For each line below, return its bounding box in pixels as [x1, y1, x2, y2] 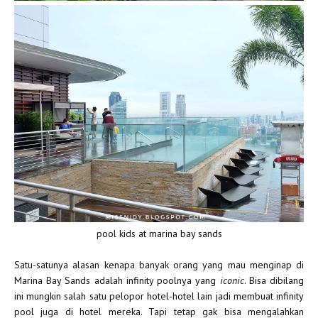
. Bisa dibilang [243, 274, 305, 287]
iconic [219, 274, 244, 287]
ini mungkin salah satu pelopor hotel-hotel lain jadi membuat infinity [14, 290, 304, 303]
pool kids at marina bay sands [96, 227, 222, 241]
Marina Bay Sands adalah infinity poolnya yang [14, 274, 220, 287]
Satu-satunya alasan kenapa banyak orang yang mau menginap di [14, 258, 304, 272]
